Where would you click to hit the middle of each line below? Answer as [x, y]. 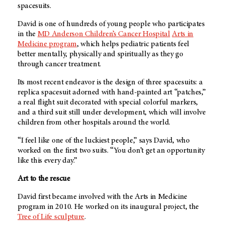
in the [28, 34]
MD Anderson [61, 34]
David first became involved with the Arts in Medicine [103, 197]
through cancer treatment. [59, 65]
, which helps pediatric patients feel [133, 44]
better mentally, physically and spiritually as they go [100, 54]
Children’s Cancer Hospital [127, 34]
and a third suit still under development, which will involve [112, 113]
